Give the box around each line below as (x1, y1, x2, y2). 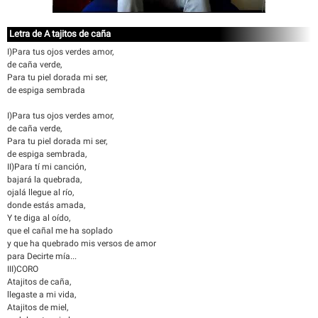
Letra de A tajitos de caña (9, 28, 111, 39)
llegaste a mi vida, (7, 290, 76, 300)
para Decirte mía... (7, 251, 77, 261)
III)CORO (7, 264, 38, 274)
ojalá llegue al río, (7, 187, 74, 197)
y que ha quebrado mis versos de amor (7, 238, 156, 248)
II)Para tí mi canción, (7, 162, 86, 172)
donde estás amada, (7, 200, 85, 210)
